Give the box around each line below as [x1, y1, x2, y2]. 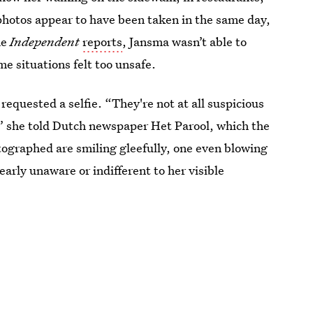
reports [82, 34, 123, 50]
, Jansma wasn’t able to [122, 34, 247, 50]
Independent [10, 34, 80, 50]
